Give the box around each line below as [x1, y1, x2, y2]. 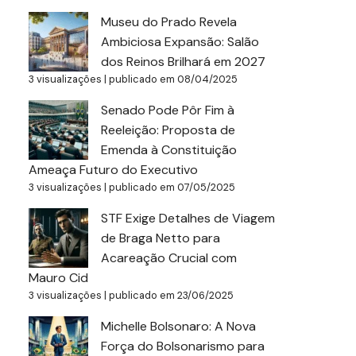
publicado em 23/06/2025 [109, 288, 234, 302]
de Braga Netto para [101, 230, 220, 246]
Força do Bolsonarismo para [101, 338, 265, 354]
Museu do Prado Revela [101, 14, 237, 30]
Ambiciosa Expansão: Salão [101, 33, 259, 50]
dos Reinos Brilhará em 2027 [101, 53, 265, 70]
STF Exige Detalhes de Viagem [101, 210, 275, 226]
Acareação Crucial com [101, 250, 237, 266]
